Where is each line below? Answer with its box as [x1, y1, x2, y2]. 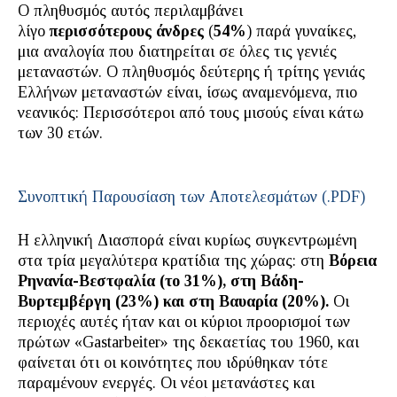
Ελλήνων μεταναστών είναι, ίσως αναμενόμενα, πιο [18, 83, 357, 101]
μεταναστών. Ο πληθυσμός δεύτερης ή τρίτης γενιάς [18, 63, 365, 81]
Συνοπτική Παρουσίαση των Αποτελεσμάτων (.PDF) [18, 188, 365, 206]
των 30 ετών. [18, 124, 103, 142]
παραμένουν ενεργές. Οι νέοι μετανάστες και [18, 374, 315, 392]
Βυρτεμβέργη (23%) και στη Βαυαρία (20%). [18, 292, 329, 310]
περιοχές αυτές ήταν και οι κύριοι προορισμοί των [18, 313, 350, 331]
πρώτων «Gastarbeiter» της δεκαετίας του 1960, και [18, 333, 359, 351]
